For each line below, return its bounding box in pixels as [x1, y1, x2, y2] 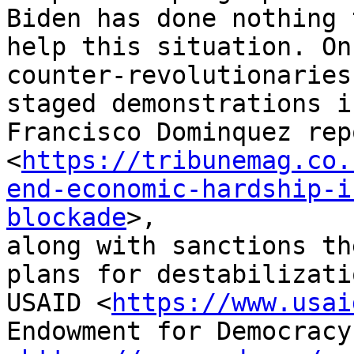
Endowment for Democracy [6, 317, 352, 346]
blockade [6, 203, 126, 232]
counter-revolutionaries [6, 61, 352, 90]
